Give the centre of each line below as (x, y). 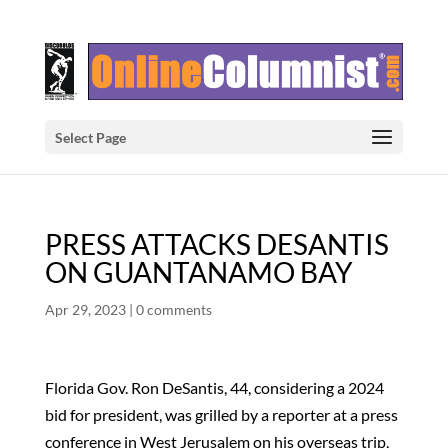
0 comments (173, 309)
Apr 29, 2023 (85, 309)
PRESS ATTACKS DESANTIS (216, 244)
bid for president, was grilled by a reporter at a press (221, 414)
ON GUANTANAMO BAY (198, 272)
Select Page (90, 138)
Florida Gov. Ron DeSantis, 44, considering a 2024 (214, 387)
